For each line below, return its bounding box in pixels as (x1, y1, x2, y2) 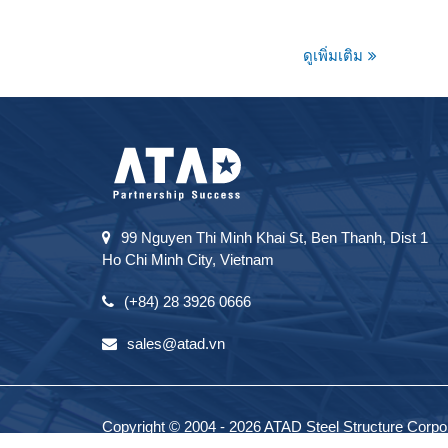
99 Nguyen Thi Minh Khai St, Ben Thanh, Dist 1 (121, 229, 428, 247)
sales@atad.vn (127, 335, 225, 353)
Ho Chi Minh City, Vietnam (102, 251, 274, 269)
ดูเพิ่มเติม (302, 47, 363, 65)
